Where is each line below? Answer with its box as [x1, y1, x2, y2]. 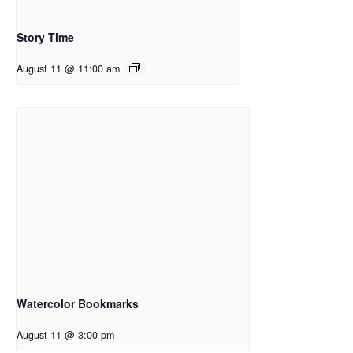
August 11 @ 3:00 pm [17, 327, 114, 342]
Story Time [17, 28, 74, 45]
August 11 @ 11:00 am [17, 61, 120, 76]
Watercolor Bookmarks [17, 295, 139, 311]
